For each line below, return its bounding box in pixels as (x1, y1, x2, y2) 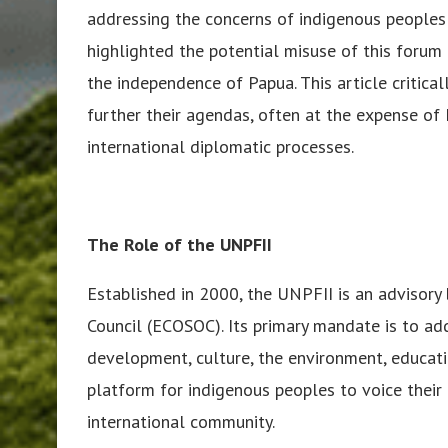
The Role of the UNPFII (87, 232, 272, 256)
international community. (87, 409, 275, 433)
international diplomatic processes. (87, 134, 354, 158)
